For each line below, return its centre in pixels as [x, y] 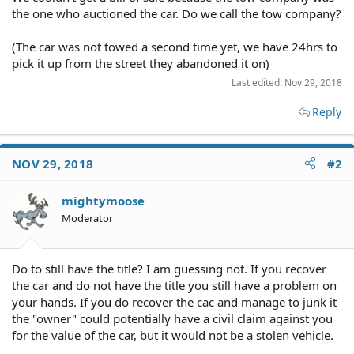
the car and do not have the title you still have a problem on [174, 285]
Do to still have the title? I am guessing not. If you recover [169, 269]
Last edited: [258, 82]
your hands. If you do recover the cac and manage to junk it [174, 302]
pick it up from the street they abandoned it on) [141, 63]
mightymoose [103, 200]
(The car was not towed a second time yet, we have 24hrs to [175, 46]
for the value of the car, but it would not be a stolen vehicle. [173, 335]
